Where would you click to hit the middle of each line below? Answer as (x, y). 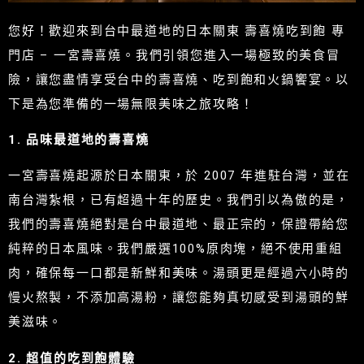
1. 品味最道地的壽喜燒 (79, 139)
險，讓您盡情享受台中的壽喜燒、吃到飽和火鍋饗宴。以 (179, 79)
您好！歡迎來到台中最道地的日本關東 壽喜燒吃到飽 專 (177, 30)
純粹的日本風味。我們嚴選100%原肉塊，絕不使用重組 (175, 249)
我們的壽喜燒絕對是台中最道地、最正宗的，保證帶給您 (179, 225)
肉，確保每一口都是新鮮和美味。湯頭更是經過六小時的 (179, 273)
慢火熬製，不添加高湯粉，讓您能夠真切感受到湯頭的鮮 (179, 298)
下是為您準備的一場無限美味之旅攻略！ (131, 104)
